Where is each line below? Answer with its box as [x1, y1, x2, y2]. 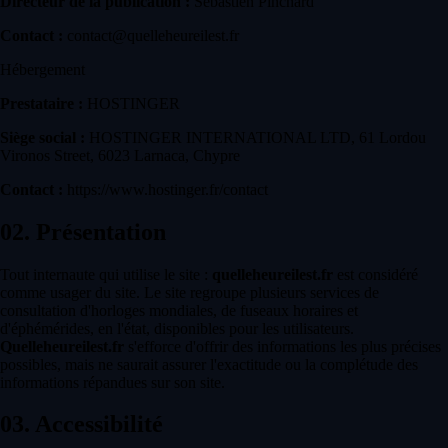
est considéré [333, 265, 418, 283]
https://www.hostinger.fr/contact [63, 180, 268, 198]
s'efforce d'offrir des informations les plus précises [124, 337, 441, 355]
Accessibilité [30, 411, 163, 438]
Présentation [30, 218, 166, 245]
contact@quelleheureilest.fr [63, 26, 239, 44]
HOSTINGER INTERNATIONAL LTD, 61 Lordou [85, 128, 426, 146]
